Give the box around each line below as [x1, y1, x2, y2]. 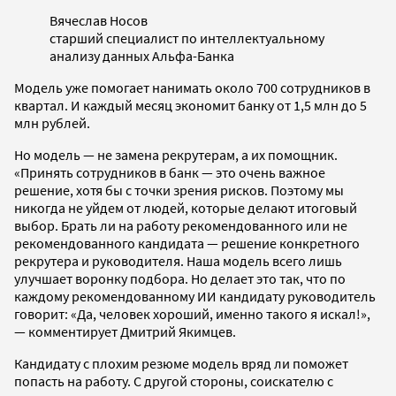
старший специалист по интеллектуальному [49, 29, 324, 48]
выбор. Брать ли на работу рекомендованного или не [14, 217, 347, 235]
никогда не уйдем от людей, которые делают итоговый [14, 199, 357, 217]
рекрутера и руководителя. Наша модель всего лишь [14, 252, 342, 270]
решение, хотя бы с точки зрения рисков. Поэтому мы [14, 181, 344, 200]
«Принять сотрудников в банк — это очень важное [14, 164, 325, 182]
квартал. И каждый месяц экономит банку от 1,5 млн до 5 [14, 96, 367, 115]
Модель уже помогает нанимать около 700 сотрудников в [14, 79, 370, 97]
